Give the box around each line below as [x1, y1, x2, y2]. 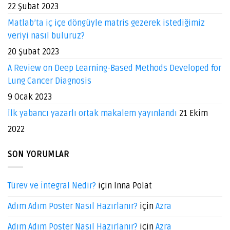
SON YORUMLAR [8, 149, 69, 160]
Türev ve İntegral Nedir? [8, 181, 96, 191]
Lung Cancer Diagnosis [8, 75, 91, 86]
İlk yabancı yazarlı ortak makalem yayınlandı [8, 108, 177, 119]
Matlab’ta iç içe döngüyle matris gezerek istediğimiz [8, 17, 205, 28]
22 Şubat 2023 [8, 1, 59, 12]
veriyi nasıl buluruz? [8, 30, 85, 41]
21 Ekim [179, 108, 208, 119]
